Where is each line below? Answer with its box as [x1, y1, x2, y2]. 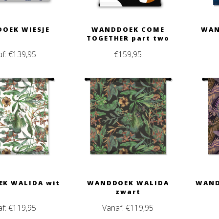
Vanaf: [102, 202, 126, 214]
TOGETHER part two [86, 33, 170, 43]
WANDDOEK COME [91, 24, 165, 34]
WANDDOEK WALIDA [87, 178, 169, 188]
